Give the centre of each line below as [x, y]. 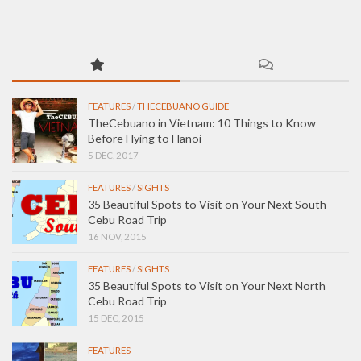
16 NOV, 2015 [117, 236]
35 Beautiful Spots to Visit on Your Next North [207, 285]
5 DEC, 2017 [113, 155]
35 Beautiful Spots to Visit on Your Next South [207, 204]
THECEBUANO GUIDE [183, 106]
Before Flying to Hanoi [145, 138]
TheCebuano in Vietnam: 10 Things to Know [202, 122]
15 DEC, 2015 [116, 317]
